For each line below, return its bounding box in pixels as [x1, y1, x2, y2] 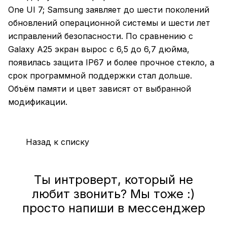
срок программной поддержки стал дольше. [8, 70, 192, 81]
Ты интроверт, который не [34, 172, 193, 187]
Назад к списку [26, 136, 89, 147]
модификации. [8, 97, 67, 107]
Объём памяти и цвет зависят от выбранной [8, 84, 191, 94]
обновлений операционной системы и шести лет [8, 18, 210, 28]
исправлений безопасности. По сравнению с [8, 31, 193, 42]
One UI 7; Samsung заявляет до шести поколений [8, 5, 209, 15]
